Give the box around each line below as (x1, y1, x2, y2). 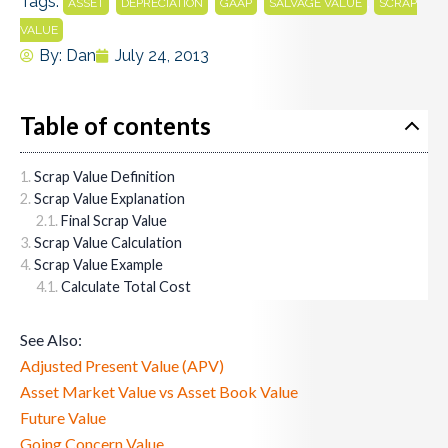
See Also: (20, 330, 82, 350)
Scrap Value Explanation (34, 189, 185, 207)
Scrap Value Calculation (34, 233, 182, 251)
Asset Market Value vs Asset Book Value (20, 382, 298, 402)
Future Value (20, 408, 106, 428)
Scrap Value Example (34, 255, 163, 273)
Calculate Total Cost (61, 277, 191, 295)
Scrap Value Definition (34, 167, 175, 185)
